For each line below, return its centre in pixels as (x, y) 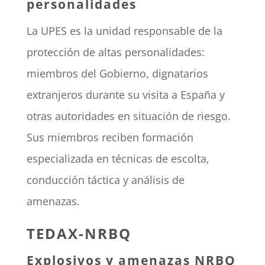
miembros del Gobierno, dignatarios (117, 74)
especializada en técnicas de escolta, (118, 159)
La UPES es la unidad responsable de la (124, 31)
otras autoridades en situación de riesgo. (128, 116)
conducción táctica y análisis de (105, 180)
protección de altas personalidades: (115, 52)
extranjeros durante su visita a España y (125, 95)
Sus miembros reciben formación (110, 138)
